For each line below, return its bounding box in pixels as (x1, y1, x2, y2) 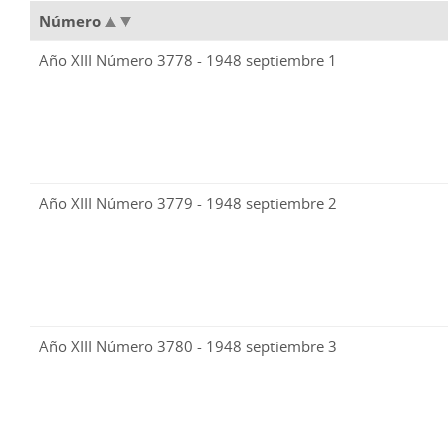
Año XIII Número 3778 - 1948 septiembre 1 (39, 50, 337, 71)
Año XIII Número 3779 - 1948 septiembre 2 (39, 193, 337, 214)
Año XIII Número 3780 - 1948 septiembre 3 (39, 336, 337, 357)
